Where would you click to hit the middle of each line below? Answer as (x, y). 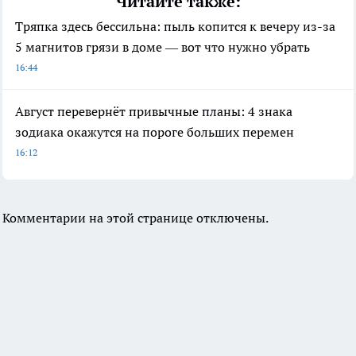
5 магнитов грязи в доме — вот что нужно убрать (163, 47)
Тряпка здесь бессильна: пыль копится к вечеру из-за (175, 27)
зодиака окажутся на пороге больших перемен (155, 132)
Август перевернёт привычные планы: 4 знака (154, 112)
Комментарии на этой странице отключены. (135, 218)
